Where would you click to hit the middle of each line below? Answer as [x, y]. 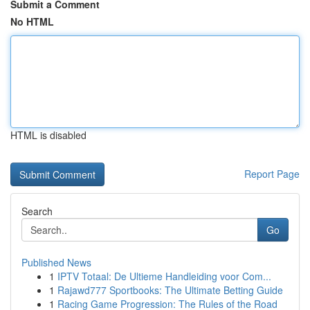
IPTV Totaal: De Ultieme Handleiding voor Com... [164, 276]
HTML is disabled [48, 135]
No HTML [32, 21]
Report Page [272, 174]
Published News [56, 262]
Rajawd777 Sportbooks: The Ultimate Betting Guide [170, 290]
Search [37, 211]
